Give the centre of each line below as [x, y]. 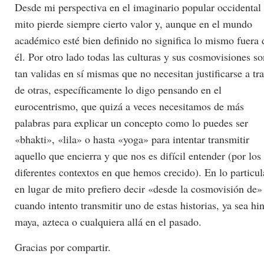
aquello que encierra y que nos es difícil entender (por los [138, 156]
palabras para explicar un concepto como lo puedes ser [131, 123]
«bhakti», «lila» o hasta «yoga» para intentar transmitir [132, 139]
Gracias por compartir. [63, 247]
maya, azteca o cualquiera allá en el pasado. [108, 222]
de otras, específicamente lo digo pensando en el [118, 90]
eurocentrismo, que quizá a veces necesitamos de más [129, 106]
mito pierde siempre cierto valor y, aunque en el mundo [133, 24]
